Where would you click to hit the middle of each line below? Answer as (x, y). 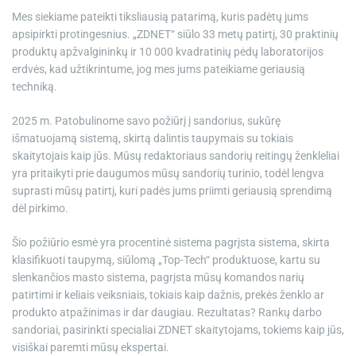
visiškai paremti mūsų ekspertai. (91, 348)
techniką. (35, 87)
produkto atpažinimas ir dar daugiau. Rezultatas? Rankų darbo (167, 313)
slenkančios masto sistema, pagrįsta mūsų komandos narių (158, 278)
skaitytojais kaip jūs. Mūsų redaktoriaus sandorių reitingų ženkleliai (176, 156)
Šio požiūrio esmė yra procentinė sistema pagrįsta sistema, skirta (171, 243)
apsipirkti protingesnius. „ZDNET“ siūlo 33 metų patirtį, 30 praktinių (175, 35)
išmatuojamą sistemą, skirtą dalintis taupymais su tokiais (153, 139)
